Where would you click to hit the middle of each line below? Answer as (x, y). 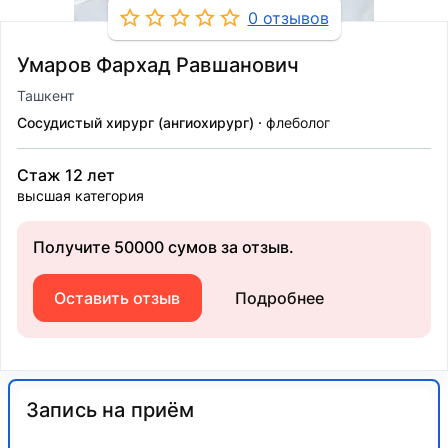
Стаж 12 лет (66, 175)
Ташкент (45, 95)
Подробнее (279, 298)
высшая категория (80, 195)
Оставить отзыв (117, 298)
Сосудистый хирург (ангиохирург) (137, 122)
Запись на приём (110, 410)
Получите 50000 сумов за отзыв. (163, 247)
